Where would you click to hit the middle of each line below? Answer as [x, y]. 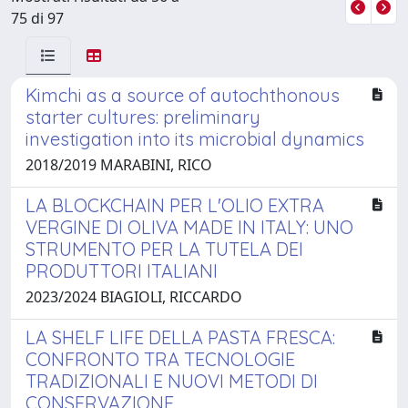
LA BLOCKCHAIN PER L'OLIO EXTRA [175, 205]
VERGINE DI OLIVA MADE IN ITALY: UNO [189, 227]
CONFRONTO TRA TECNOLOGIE [160, 359]
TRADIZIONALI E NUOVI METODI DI [172, 381]
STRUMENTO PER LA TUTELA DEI [164, 249]
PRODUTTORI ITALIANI [122, 270]
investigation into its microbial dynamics [195, 138]
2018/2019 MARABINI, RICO [119, 164]
